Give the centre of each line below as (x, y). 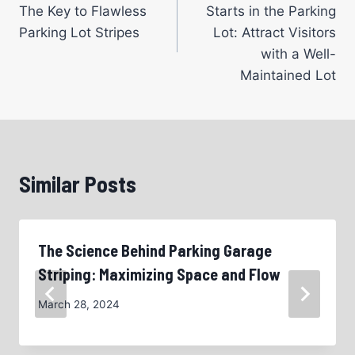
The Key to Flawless (83, 11)
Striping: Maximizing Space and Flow (159, 274)
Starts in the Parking (271, 11)
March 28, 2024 (79, 305)
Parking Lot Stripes (79, 32)
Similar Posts (78, 183)
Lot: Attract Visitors (275, 32)
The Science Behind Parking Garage (155, 250)
